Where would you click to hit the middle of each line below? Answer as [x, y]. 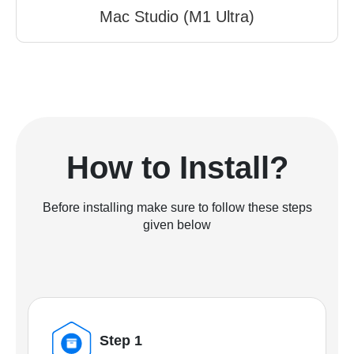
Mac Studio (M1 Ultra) [177, 17]
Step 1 [121, 341]
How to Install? [177, 168]
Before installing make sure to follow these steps [177, 208]
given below [177, 225]
